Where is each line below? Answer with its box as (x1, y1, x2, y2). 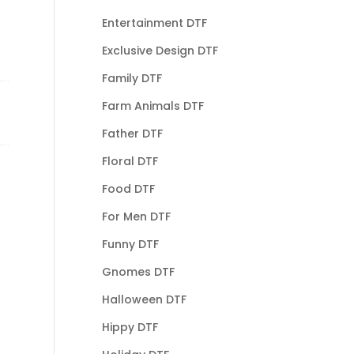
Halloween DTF (101, 291, 186, 307)
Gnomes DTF (101, 263, 175, 280)
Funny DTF (101, 235, 159, 252)
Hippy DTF (101, 318, 158, 335)
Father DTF (101, 125, 163, 141)
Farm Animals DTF (101, 97, 204, 114)
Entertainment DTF (101, 14, 207, 31)
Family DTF (101, 70, 162, 86)
